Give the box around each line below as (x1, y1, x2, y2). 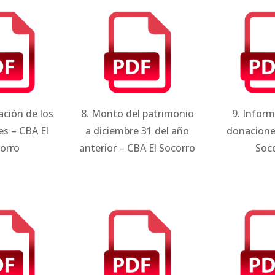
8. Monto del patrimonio (80, 107, 194, 121)
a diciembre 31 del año (85, 124, 190, 138)
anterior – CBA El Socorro (79, 141, 196, 155)
